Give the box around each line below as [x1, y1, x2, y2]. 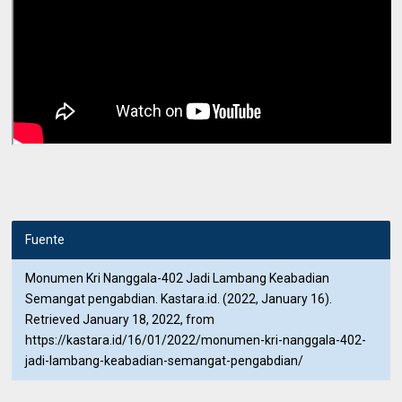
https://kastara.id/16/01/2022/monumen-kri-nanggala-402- [25, 332, 367, 347]
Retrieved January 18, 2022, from [25, 311, 215, 327]
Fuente [25, 232, 66, 247]
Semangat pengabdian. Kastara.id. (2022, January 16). [25, 291, 333, 306]
